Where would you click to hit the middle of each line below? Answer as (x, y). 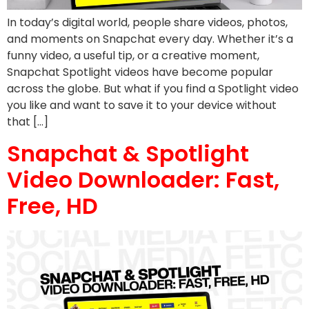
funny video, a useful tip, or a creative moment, (133, 56)
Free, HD (52, 206)
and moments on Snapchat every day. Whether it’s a (150, 39)
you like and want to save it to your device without (142, 106)
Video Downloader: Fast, (143, 179)
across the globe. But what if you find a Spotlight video (153, 89)
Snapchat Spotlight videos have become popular (140, 72)
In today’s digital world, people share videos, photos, (147, 23)
